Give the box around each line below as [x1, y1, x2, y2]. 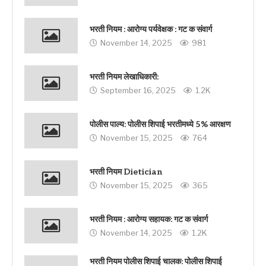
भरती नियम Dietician [90, 167, 162, 178]
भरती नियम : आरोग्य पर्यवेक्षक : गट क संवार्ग [90, 24, 212, 35]
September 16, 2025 [100, 85, 176, 96]
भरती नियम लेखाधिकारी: [90, 72, 159, 83]
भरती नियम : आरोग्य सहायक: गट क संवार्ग [90, 214, 208, 225]
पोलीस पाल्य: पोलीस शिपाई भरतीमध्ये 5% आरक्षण [90, 119, 231, 130]
